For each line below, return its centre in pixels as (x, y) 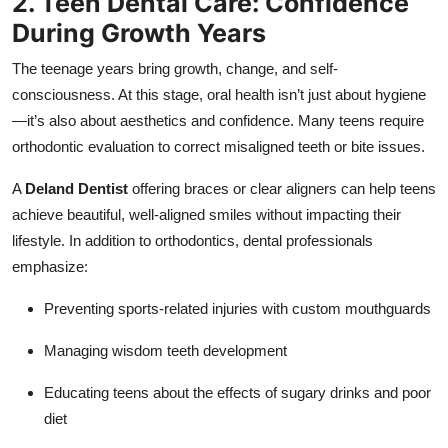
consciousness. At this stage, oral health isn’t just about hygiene (219, 94)
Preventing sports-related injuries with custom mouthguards (237, 308)
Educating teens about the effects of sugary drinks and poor (237, 392)
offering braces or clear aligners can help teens (282, 188)
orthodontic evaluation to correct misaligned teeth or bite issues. (218, 146)
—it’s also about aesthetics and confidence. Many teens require (218, 120)
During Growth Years (139, 32)
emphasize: (50, 266)
